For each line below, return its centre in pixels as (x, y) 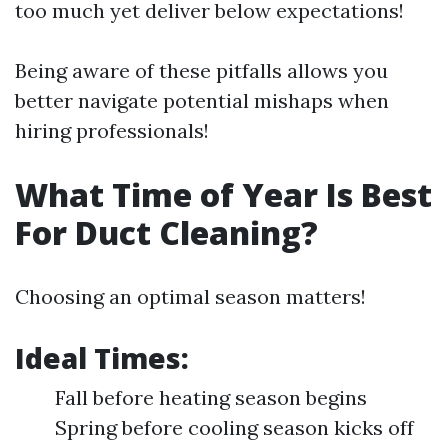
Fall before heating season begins (211, 398)
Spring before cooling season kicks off (234, 428)
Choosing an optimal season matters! (190, 297)
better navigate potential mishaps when (202, 101)
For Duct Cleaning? (166, 233)
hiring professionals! (112, 131)
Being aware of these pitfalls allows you (201, 71)
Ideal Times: (102, 358)
